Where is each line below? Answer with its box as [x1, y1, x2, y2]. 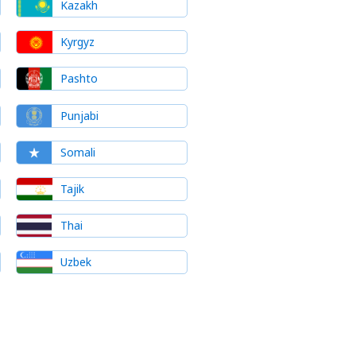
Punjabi [60, 107, 99, 123]
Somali [60, 144, 95, 160]
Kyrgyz [60, 34, 95, 50]
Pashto [60, 71, 98, 87]
